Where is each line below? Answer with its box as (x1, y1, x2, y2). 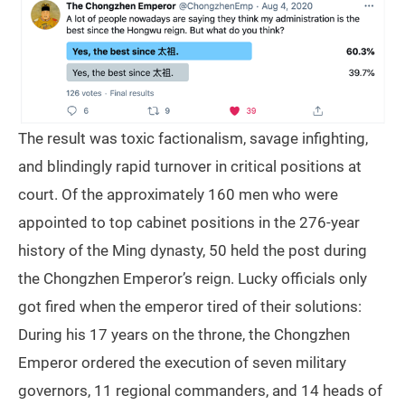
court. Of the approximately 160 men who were (18, 184, 338, 203)
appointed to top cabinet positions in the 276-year (18, 212, 360, 231)
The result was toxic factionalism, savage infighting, (18, 128, 368, 147)
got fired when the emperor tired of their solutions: (18, 297, 362, 316)
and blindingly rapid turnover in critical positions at (18, 156, 362, 175)
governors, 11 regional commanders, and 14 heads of (18, 381, 382, 400)
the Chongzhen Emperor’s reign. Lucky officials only (18, 268, 367, 287)
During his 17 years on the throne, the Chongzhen (18, 325, 350, 344)
